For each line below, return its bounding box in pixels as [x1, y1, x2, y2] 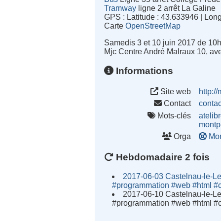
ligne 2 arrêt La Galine [136, 4, 216, 13]
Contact [162, 99, 191, 108]
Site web [158, 87, 191, 96]
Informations [113, 65, 174, 76]
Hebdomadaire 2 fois [113, 151, 210, 162]
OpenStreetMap [125, 22, 181, 31]
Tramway [104, 4, 137, 13]
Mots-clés [155, 111, 191, 120]
